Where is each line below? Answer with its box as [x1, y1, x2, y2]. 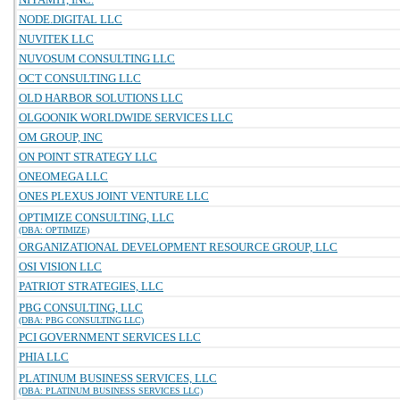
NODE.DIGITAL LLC [19, 12, 122, 26]
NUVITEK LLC [19, 32, 94, 46]
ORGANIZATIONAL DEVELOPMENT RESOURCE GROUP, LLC [19, 240, 337, 254]
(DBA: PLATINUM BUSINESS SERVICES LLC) [19, 386, 203, 396]
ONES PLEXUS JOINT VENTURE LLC [19, 189, 209, 203]
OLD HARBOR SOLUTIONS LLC [19, 91, 183, 104]
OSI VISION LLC [19, 260, 102, 273]
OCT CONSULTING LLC [19, 71, 141, 85]
